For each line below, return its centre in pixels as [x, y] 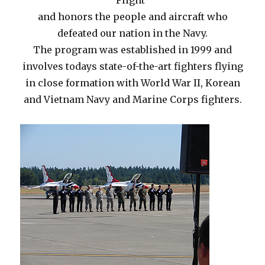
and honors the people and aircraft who [132, 17]
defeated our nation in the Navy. [132, 33]
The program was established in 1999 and [132, 50]
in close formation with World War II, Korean [132, 83]
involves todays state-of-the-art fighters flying [132, 66]
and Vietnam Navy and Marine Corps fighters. [132, 99]
